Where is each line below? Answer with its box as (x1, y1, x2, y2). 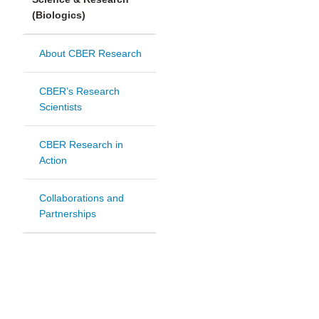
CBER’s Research (39, 85, 120, 98)
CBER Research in (39, 139, 123, 151)
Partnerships (39, 208, 96, 220)
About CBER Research (39, 48, 142, 60)
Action (39, 155, 67, 167)
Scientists (39, 101, 82, 113)
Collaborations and (39, 192, 124, 204)
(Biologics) (32, 9, 85, 21)
